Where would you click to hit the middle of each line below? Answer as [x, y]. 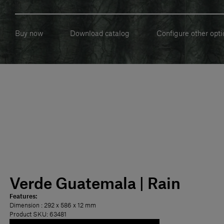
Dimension [25, 205]
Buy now [29, 34]
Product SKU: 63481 [38, 214]
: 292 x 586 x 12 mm [68, 205]
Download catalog [100, 34]
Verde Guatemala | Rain [95, 184]
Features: [23, 196]
